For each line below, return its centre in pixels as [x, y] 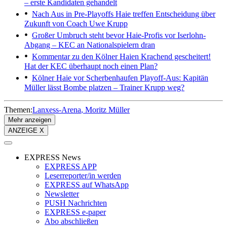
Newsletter [62, 194]
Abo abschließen [71, 221]
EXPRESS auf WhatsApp [87, 185]
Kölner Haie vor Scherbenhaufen [85, 78]
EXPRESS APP [71, 167]
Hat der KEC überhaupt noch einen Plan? [91, 66]
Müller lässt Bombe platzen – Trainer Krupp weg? [104, 88]
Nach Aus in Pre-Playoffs [73, 14]
